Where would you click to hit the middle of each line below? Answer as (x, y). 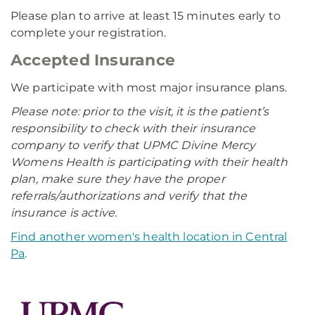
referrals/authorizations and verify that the (129, 196)
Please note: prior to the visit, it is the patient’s (140, 111)
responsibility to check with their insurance (133, 128)
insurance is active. (64, 213)
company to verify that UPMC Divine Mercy (133, 145)
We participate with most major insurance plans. (149, 88)
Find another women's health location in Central (149, 237)
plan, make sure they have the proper (118, 179)
